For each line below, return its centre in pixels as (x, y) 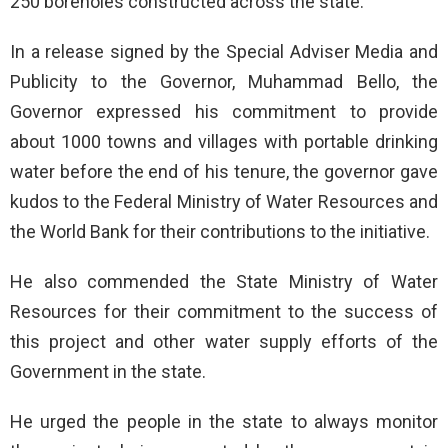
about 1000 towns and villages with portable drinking (224, 142)
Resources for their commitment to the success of (224, 312)
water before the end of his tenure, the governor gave (224, 172)
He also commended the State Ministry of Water (224, 282)
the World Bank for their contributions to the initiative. (220, 232)
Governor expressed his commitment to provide (224, 112)
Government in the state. (108, 372)
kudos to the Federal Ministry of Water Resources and (224, 202)
